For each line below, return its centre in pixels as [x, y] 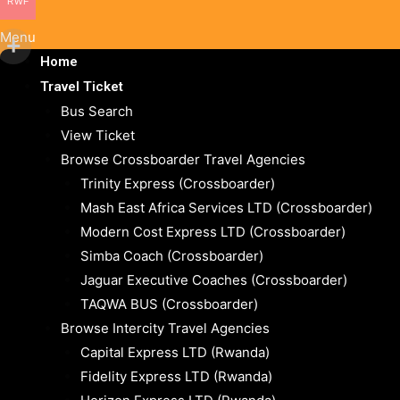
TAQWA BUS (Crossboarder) [169, 304]
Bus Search [96, 112]
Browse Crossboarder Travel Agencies [183, 160]
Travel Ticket [82, 87]
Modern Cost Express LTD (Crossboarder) [213, 232]
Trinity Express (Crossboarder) [178, 184]
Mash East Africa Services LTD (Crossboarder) [226, 208]
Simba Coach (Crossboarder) [172, 256]
